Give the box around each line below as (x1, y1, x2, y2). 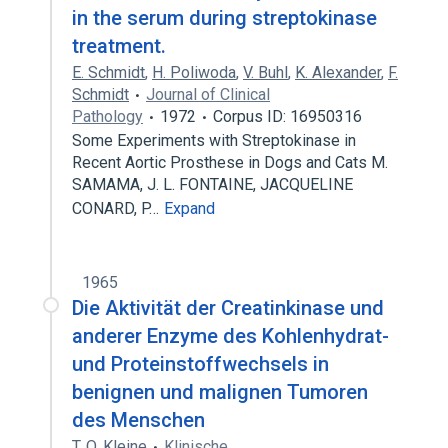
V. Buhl (243, 63, 288, 82)
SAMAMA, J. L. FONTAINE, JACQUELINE (72, 175, 353, 194)
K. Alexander (295, 63, 381, 82)
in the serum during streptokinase (72, 6, 377, 30)
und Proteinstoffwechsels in (72, 352, 329, 376)
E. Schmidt (72, 63, 145, 82)
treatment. (72, 34, 166, 58)
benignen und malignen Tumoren (72, 380, 368, 404)
